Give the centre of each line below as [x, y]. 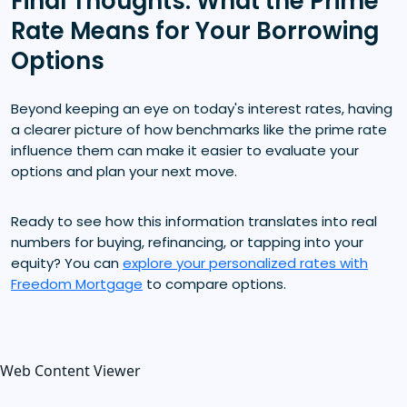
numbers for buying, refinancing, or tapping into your [187, 242]
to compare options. [214, 283]
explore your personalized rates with [245, 263]
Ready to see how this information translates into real [194, 221]
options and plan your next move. [124, 171]
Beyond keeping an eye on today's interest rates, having [202, 108]
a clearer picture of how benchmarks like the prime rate [199, 129]
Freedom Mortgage [77, 283]
